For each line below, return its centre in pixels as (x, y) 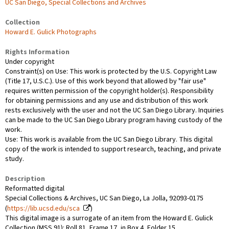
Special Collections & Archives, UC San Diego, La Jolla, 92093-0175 (104, 198)
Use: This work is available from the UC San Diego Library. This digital (109, 139)
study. (15, 159)
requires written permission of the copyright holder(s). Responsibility (109, 91)
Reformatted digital (35, 188)
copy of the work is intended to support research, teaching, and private (113, 149)
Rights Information (37, 52)
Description (25, 179)
